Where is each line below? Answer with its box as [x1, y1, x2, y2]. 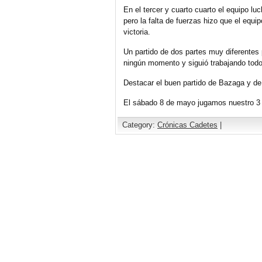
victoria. [123, 27, 150, 37]
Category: [122, 120, 157, 130]
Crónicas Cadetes [157, 120, 218, 130]
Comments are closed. [121, 152, 198, 161]
